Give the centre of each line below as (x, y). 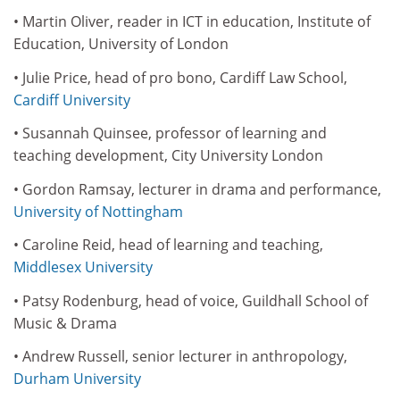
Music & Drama (65, 323)
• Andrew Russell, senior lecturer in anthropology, (180, 356)
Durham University (77, 379)
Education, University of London (121, 44)
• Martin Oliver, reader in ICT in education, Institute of (192, 21)
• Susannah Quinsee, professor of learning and (170, 133)
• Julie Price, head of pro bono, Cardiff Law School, (180, 77)
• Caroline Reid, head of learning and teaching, (168, 245)
